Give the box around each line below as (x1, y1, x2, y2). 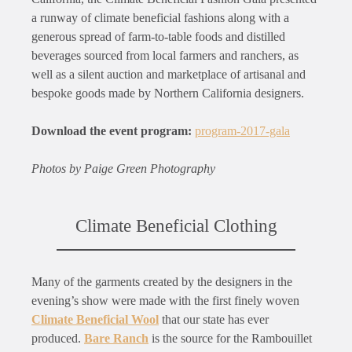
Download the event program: (31, 124, 192, 138)
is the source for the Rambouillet (148, 331, 312, 345)
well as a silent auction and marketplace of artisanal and (31, 68, 306, 82)
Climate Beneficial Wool (31, 312, 159, 326)
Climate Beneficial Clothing (75, 215, 277, 236)
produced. (31, 331, 84, 345)
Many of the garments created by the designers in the (31, 274, 292, 288)
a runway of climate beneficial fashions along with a (31, 11, 289, 25)
